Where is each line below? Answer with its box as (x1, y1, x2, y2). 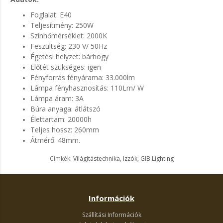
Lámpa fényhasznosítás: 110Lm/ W (30, 83, 144, 93)
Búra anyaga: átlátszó (30, 104, 101, 114)
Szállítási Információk (82, 211, 141, 220)
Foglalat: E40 (30, 10, 72, 20)
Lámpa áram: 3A (30, 94, 84, 104)
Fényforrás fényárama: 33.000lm (30, 73, 135, 83)
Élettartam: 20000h (30, 114, 92, 124)
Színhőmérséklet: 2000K (30, 31, 107, 41)
